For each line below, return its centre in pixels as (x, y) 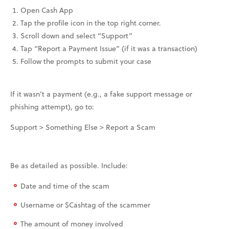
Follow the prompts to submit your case (86, 61)
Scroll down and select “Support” (76, 35)
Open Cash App (47, 10)
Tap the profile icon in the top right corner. (91, 22)
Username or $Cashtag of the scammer (85, 204)
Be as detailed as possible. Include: (69, 165)
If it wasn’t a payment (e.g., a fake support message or (101, 94)
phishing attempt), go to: (52, 106)
